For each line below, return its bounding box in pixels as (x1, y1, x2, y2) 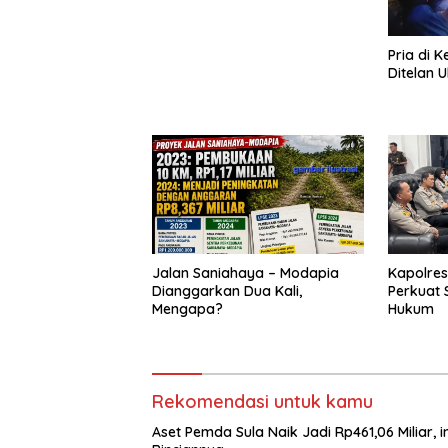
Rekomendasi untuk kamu (152, 389, 373, 413)
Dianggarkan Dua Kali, (152, 281, 302, 300)
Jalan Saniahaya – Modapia (152, 263, 339, 282)
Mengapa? (152, 299, 223, 318)
